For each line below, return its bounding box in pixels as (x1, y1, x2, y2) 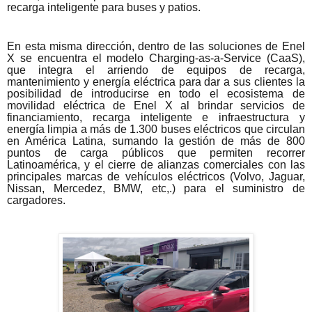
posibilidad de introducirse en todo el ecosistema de (7, 87, 305, 100)
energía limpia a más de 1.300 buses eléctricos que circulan (7, 123, 305, 135)
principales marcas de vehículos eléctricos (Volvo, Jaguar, (7, 170, 305, 182)
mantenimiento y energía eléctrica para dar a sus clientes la (7, 75, 305, 88)
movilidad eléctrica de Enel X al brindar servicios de (7, 99, 305, 111)
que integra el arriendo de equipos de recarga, (7, 63, 305, 76)
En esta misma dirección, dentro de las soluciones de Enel (7, 40, 305, 52)
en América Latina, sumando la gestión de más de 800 (7, 134, 305, 147)
